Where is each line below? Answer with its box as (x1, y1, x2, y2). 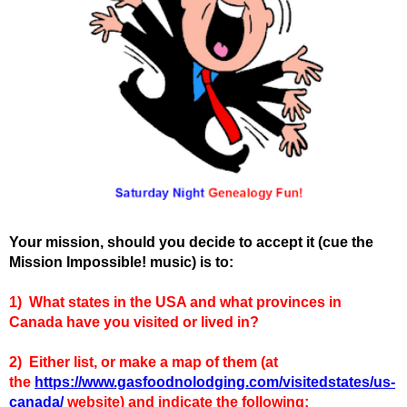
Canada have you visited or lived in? (9, 313, 266, 330)
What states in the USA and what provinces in (29, 293, 342, 310)
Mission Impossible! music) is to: (9, 253, 233, 270)
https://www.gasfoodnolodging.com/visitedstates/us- (35, 373, 395, 390)
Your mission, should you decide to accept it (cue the (9, 233, 373, 250)
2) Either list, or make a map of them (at (9, 353, 278, 370)
